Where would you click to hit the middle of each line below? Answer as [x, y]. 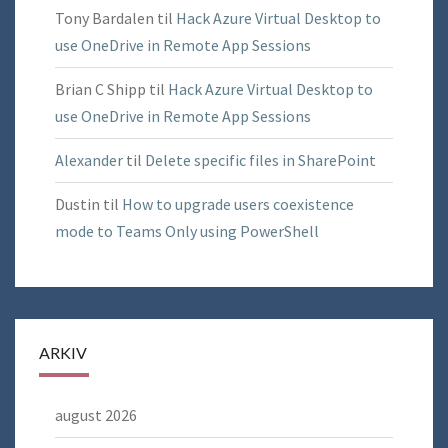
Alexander [89, 160]
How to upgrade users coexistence [238, 204]
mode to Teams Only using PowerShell [187, 231]
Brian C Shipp [100, 89]
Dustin [77, 204]
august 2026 [96, 415]
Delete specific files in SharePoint [260, 160]
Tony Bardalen [104, 18]
